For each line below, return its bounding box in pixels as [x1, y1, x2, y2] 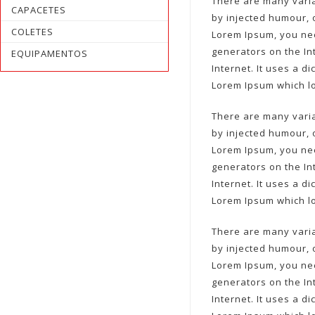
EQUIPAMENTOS [11, 47, 88, 60]
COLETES [11, 25, 53, 38]
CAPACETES [11, 4, 66, 16]
